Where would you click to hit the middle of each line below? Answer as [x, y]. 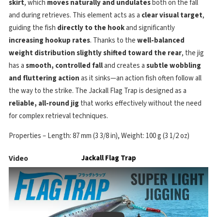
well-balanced [161, 40]
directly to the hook [91, 28]
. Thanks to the [114, 40]
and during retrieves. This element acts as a [75, 15]
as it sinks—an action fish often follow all [140, 78]
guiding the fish [33, 28]
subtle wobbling [174, 66]
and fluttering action [44, 78]
